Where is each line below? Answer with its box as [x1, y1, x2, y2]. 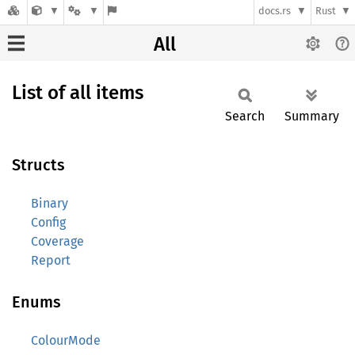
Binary [31, 196, 68, 211]
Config [31, 215, 66, 230]
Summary [284, 109, 339, 124]
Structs [12, 155, 65, 174]
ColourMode [31, 333, 101, 348]
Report [31, 253, 71, 268]
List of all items [12, 82, 143, 104]
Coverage [31, 234, 84, 249]
